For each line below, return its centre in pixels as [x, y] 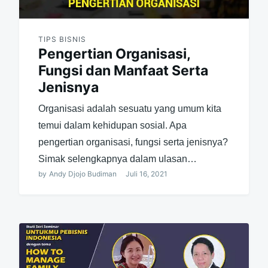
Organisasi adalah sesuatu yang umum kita [130, 108]
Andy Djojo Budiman [83, 173]
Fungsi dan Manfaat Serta [123, 70]
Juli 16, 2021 [146, 173]
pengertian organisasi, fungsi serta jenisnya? [133, 142]
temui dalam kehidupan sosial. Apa [112, 125]
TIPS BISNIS [62, 39]
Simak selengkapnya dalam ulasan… [117, 159]
